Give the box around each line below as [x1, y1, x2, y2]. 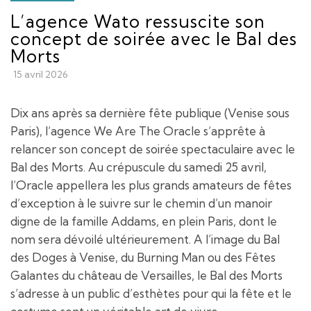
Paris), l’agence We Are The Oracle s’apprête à [10, 124, 265, 139]
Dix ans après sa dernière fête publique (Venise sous [10, 106, 289, 121]
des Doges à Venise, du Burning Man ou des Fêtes [10, 250, 276, 265]
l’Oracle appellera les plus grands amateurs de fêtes [10, 178, 292, 193]
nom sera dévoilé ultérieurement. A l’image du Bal [10, 232, 280, 247]
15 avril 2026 [13, 68, 68, 81]
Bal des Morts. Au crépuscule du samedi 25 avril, [10, 160, 267, 175]
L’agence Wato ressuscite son [10, 10, 265, 33]
